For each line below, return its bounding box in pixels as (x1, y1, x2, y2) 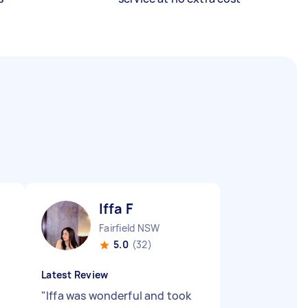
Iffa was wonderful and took (46, 288, 192, 303)
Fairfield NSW (99, 221, 160, 234)
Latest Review (41, 268, 109, 281)
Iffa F (99, 199, 133, 218)
